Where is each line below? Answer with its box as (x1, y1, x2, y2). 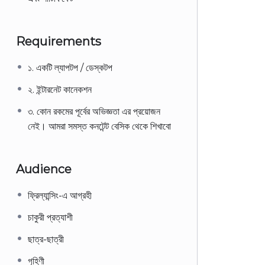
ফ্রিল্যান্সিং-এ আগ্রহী (28, 190, 92, 201)
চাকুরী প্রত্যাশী (28, 212, 73, 223)
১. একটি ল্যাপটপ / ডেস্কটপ (28, 62, 112, 73)
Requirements (16, 34, 101, 49)
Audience (16, 162, 72, 176)
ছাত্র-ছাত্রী (28, 234, 64, 245)
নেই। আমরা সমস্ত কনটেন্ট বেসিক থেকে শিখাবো (28, 121, 171, 132)
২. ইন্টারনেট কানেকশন (28, 84, 92, 95)
